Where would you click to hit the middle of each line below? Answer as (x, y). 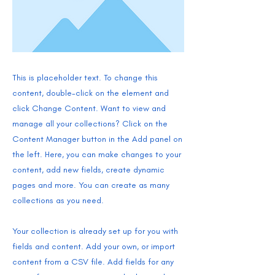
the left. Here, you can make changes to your (97, 154)
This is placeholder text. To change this (85, 77)
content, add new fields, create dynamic (88, 169)
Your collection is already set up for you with (95, 231)
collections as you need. (58, 200)
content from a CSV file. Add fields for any (93, 261)
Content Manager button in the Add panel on (97, 139)
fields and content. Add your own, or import (94, 246)
